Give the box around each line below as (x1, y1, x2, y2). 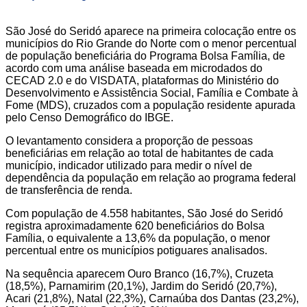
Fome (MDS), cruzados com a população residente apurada (5, 99, 295, 112)
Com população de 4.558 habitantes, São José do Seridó (5, 208, 283, 220)
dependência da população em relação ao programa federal (5, 172, 296, 184)
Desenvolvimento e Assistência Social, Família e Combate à (5, 87, 298, 99)
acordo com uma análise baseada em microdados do (5, 62, 262, 75)
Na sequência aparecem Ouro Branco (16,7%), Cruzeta (5, 268, 273, 280)
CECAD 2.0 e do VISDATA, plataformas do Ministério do (5, 75, 279, 87)
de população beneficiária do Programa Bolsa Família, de (5, 50, 285, 62)
